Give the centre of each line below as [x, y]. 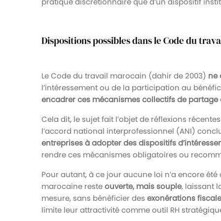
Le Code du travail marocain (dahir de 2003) [125, 75]
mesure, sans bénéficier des [94, 198]
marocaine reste [73, 186]
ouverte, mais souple [143, 186]
